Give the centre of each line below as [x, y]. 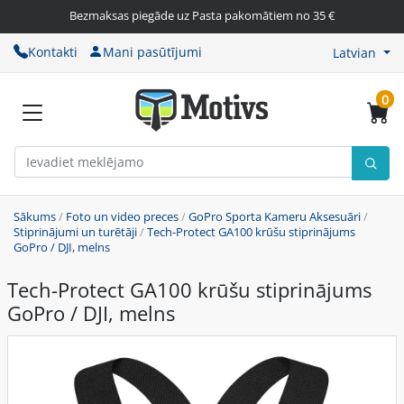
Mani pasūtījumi [152, 51]
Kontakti [53, 51]
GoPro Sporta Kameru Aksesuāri [275, 217]
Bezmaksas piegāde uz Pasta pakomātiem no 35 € [202, 15]
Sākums [35, 217]
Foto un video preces [122, 217]
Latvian [355, 52]
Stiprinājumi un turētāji [75, 232]
